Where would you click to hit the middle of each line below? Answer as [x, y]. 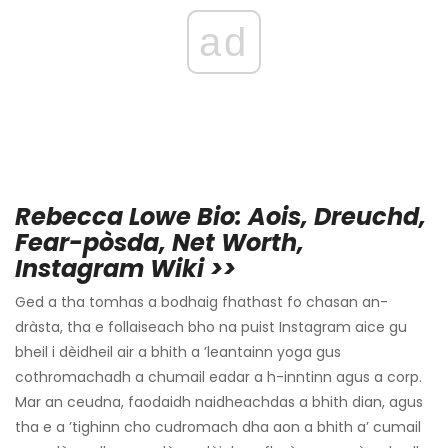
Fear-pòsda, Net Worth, [159, 243]
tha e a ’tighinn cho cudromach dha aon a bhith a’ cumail [218, 427]
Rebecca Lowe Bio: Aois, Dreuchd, [220, 217]
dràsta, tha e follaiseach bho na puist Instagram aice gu [211, 327]
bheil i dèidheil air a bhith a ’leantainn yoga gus [178, 352]
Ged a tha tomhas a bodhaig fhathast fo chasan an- [201, 302]
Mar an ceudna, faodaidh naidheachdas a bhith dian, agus [219, 402]
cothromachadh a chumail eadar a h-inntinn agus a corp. [218, 377]
